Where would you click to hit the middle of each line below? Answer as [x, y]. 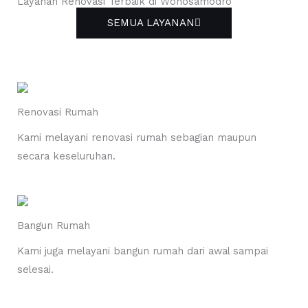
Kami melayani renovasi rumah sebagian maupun [137, 138]
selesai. [35, 270]
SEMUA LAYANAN [151, 23]
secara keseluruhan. [66, 156]
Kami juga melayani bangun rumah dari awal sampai [143, 251]
